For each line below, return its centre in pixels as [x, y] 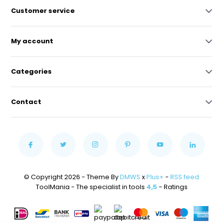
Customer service [43, 10]
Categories [32, 71]
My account [32, 41]
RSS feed [185, 177]
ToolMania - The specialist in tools [91, 187]
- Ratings [172, 187]
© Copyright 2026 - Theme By [72, 177]
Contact [26, 102]
